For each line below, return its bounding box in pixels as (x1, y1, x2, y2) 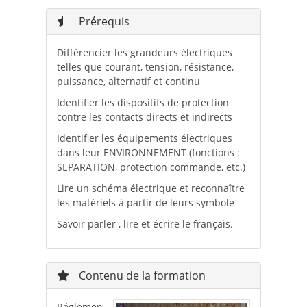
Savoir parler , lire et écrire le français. (56, 217, 233, 231)
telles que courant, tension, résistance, (56, 60, 234, 74)
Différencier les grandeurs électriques (56, 46, 232, 60)
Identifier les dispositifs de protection (56, 96, 229, 110)
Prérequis (75, 14, 130, 29)
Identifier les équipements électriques (56, 132, 232, 145)
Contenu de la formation (75, 268, 206, 284)
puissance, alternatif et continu (56, 75, 200, 88)
